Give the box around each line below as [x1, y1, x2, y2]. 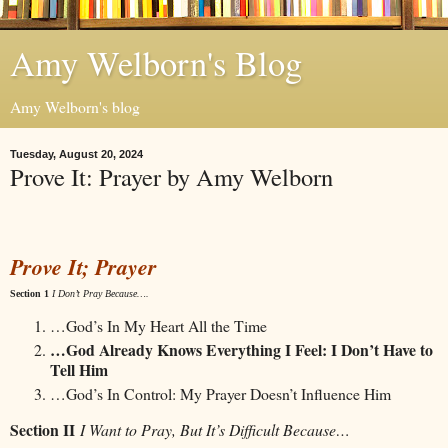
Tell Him [50, 358, 108, 382]
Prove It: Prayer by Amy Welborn [10, 160, 333, 193]
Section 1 [10, 287, 49, 299]
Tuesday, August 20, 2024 [10, 148, 143, 160]
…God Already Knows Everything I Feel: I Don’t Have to [50, 338, 433, 362]
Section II [10, 418, 75, 442]
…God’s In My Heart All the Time [50, 315, 267, 337]
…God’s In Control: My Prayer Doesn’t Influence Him [50, 383, 391, 405]
